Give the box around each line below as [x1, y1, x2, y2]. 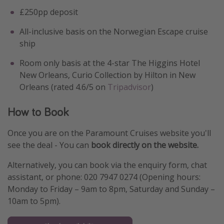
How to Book [7, 104, 68, 120]
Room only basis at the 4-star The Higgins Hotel [19, 57, 200, 69]
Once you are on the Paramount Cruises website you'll [7, 127, 211, 139]
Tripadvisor [107, 81, 151, 93]
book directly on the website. [91, 139, 198, 151]
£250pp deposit [19, 6, 78, 18]
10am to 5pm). [7, 195, 60, 207]
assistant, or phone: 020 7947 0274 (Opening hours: [7, 171, 200, 183]
